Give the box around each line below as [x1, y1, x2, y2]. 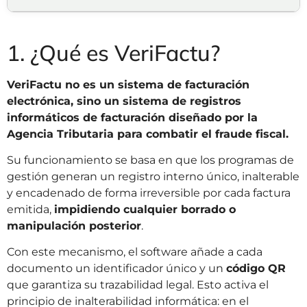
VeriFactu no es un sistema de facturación [7, 77, 249, 91]
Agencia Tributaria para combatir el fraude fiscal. [7, 127, 292, 140]
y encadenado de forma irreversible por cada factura [7, 186, 291, 200]
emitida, [7, 203, 54, 217]
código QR [226, 262, 286, 275]
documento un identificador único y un [7, 262, 226, 275]
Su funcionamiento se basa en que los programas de [7, 153, 294, 167]
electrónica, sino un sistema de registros [7, 94, 241, 108]
